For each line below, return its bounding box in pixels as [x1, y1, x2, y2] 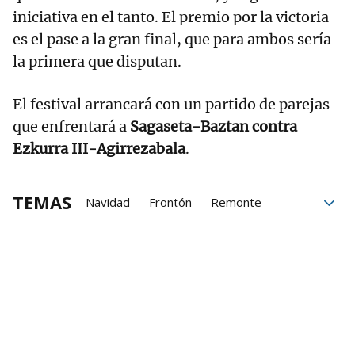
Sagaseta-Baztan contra [130, 117, 297, 136]
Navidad [86, 194, 130, 211]
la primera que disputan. [13, 52, 181, 71]
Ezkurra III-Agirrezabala [13, 139, 185, 158]
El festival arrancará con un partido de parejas [13, 95, 330, 114]
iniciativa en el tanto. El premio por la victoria [13, 8, 329, 27]
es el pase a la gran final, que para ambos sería [13, 30, 331, 49]
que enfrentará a [13, 117, 130, 136]
